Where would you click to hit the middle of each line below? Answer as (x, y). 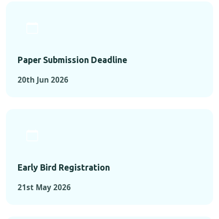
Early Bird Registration (64, 168)
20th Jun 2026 (43, 80)
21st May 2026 (44, 187)
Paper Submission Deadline (72, 60)
